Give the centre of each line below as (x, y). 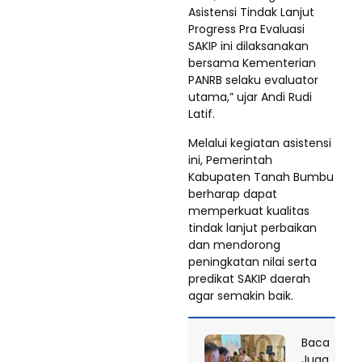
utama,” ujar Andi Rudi (250, 97)
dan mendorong (234, 244)
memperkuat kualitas (249, 210)
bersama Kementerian (252, 63)
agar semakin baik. (241, 295)
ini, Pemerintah (230, 160)
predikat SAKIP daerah (249, 278)
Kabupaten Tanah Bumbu (261, 177)
